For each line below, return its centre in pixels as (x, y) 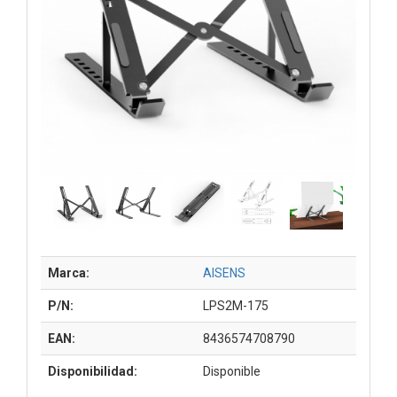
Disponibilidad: (93, 371)
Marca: (69, 272)
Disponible (232, 371)
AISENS (224, 272)
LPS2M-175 (236, 305)
